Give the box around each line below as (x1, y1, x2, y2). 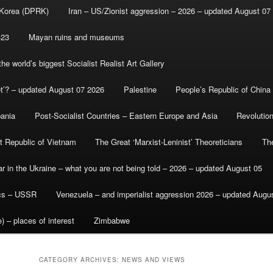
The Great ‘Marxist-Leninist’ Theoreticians (95, 136, 243, 148)
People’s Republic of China (175, 83, 271, 96)
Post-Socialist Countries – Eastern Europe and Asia (34, 110, 218, 122)
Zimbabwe (93, 214, 130, 227)
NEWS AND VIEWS (122, 255, 185, 264)
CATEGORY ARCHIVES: (39, 255, 122, 264)
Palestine (123, 83, 157, 96)
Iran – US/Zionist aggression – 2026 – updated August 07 (68, 5, 271, 17)
